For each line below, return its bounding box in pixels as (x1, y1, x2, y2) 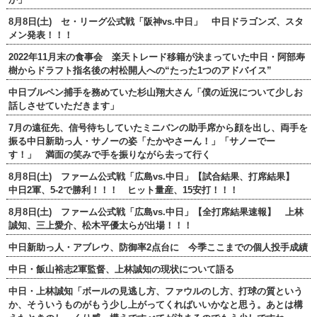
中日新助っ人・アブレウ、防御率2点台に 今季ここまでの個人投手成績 (8, 242, 308, 253)
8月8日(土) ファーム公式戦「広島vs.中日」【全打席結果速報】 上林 (8, 207, 304, 218)
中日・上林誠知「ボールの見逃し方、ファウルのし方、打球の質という (8, 286, 303, 297)
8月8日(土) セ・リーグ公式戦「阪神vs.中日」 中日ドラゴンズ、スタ (8, 16, 304, 28)
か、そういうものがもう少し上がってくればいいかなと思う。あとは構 (8, 299, 303, 311)
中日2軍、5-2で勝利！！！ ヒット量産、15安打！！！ (8, 185, 238, 196)
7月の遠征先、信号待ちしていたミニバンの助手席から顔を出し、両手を (8, 122, 308, 134)
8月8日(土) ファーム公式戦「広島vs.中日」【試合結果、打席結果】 (8, 171, 304, 183)
